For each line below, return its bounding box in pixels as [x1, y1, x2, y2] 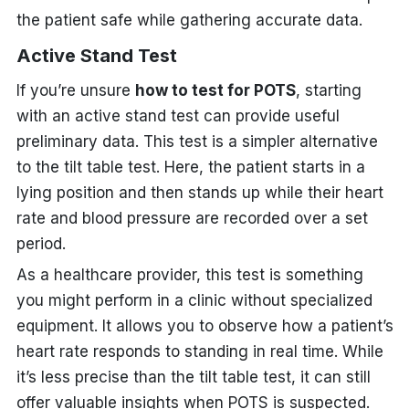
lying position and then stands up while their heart [16, 183, 383, 202]
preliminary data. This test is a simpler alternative [16, 131, 378, 151]
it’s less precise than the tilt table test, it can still [16, 367, 371, 386]
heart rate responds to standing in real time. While [16, 341, 383, 361]
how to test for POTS [134, 80, 296, 100]
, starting [295, 80, 362, 100]
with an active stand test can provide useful [16, 106, 340, 125]
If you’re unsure [16, 80, 135, 100]
